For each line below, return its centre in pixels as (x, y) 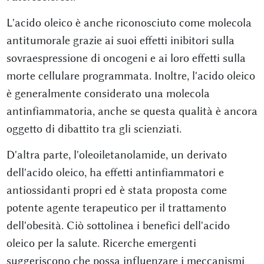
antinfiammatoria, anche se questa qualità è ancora (132, 111)
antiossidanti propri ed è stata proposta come (116, 190)
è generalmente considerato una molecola (108, 93)
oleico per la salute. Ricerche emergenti (101, 243)
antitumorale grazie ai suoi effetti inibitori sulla (120, 40)
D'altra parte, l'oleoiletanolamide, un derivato (116, 154)
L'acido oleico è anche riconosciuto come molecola (129, 22)
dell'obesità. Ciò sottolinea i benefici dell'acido (118, 225)
